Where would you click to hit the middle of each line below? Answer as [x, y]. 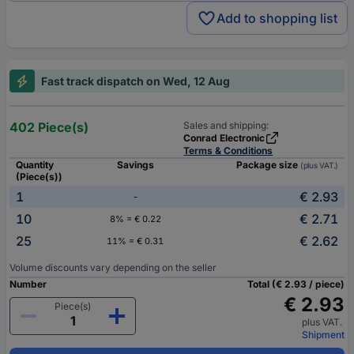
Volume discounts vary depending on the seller [113, 268]
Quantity [35, 165]
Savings [135, 165]
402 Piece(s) [49, 128]
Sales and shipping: [226, 126]
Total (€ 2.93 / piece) [296, 284]
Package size [268, 165]
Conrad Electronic [224, 138]
